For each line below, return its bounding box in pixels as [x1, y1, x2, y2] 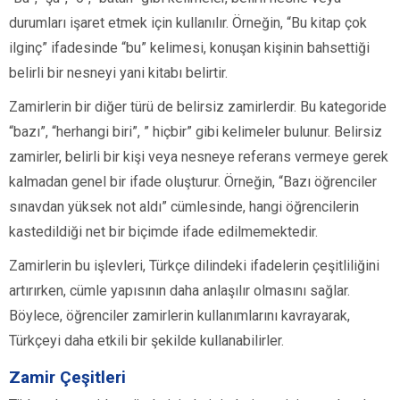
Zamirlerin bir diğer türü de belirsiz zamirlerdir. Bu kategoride [9, 97, 387, 115]
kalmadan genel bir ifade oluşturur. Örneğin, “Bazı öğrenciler [9, 172, 377, 190]
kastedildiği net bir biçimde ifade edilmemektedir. [9, 222, 318, 240]
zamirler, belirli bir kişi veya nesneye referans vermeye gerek [9, 147, 388, 165]
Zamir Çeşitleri [9, 366, 126, 387]
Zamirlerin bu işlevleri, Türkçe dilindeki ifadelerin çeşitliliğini [9, 256, 379, 274]
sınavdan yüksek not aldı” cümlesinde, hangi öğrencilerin [9, 197, 359, 215]
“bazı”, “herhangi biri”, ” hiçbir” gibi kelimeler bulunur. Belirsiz [9, 122, 382, 140]
